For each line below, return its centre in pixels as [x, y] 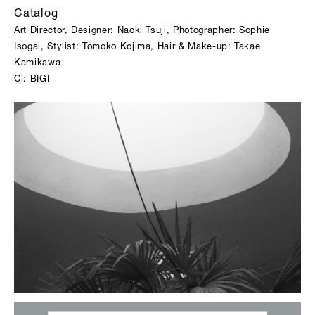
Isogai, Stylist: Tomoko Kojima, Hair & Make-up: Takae [137, 47]
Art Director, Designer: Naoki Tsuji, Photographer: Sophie [142, 31]
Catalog [36, 15]
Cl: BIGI [32, 80]
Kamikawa [38, 64]
